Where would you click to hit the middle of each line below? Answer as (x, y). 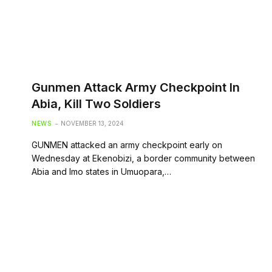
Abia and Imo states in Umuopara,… (101, 171)
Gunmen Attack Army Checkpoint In (136, 87)
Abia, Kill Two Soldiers (96, 104)
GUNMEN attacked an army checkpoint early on (127, 144)
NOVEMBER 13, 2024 (92, 123)
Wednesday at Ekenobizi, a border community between (143, 158)
